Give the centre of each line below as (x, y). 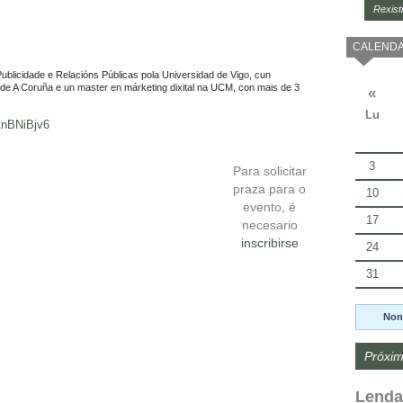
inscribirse (269, 242)
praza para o (270, 188)
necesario (269, 224)
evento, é (270, 206)
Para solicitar (269, 170)
